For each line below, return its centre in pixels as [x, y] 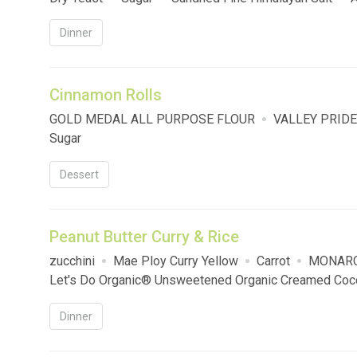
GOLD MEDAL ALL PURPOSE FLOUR [152, 120]
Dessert [79, 175]
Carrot [273, 261]
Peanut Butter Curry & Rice [144, 237]
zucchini [72, 261]
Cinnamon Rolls [106, 95]
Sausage [74, 18]
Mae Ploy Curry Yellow [176, 261]
